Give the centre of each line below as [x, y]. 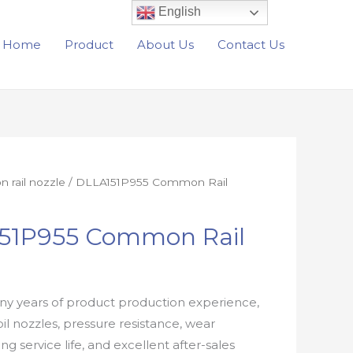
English [178, 12]
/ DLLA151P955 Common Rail [147, 182]
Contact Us [251, 44]
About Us [165, 44]
